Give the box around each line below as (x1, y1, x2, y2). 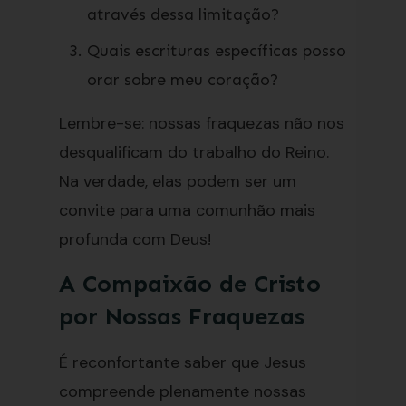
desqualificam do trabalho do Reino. (58, 141, 329, 163)
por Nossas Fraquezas (58, 303, 304, 331)
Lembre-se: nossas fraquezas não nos (58, 112, 344, 134)
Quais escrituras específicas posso (86, 41, 346, 61)
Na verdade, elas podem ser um (58, 170, 296, 192)
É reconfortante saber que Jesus (58, 352, 306, 373)
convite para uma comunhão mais (58, 199, 315, 221)
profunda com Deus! (58, 228, 211, 250)
